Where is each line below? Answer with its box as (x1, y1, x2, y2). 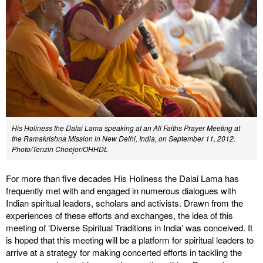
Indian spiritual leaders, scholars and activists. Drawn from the (6, 197, 243, 209)
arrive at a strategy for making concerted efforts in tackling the (6, 246, 242, 258)
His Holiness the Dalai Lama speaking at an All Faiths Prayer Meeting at (12, 123, 240, 133)
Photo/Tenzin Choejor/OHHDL (12, 144, 108, 154)
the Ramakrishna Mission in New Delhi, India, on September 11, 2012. (12, 133, 235, 143)
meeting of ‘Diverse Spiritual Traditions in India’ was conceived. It (6, 221, 252, 234)
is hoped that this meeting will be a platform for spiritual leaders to (6, 234, 254, 246)
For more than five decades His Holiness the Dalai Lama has (6, 172, 239, 184)
